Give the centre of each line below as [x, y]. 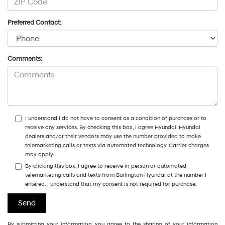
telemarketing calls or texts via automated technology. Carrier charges [117, 145]
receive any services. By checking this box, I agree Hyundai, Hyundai [113, 127]
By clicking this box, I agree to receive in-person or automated [106, 166]
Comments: [25, 59]
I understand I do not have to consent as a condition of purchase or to [116, 118]
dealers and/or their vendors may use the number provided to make [113, 136]
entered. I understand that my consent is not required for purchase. [111, 184]
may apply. [40, 154]
